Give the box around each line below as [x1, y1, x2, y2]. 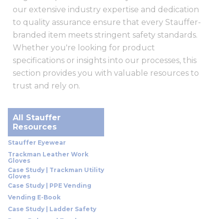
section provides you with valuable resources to [13, 68, 199, 78]
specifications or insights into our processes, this [13, 56, 197, 65]
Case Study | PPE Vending [8, 182, 91, 189]
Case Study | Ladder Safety [8, 205, 96, 213]
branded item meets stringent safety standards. [13, 30, 197, 40]
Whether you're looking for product [13, 43, 155, 52]
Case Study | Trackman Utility [8, 166, 104, 174]
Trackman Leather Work [8, 151, 88, 158]
